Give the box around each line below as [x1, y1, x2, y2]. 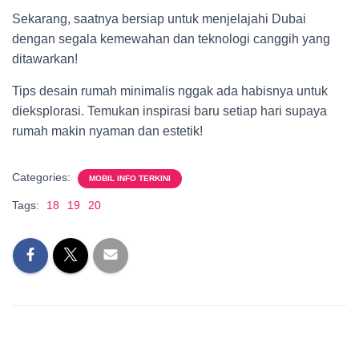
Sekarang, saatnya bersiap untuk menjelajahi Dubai [12, 12, 306, 26]
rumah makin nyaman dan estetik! [12, 124, 203, 138]
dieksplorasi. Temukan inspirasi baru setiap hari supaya [12, 104, 327, 118]
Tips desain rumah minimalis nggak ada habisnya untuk [12, 84, 328, 98]
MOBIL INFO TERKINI [89, 174, 171, 183]
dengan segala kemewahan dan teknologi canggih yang [12, 32, 330, 46]
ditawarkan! [12, 52, 78, 66]
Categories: [12, 171, 74, 184]
